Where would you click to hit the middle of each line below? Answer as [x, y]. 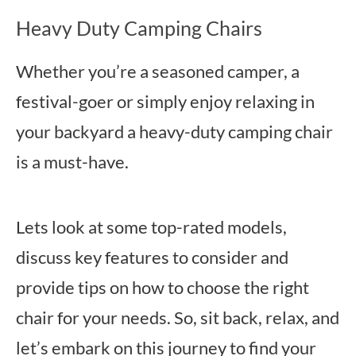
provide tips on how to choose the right [163, 287]
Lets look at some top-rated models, [151, 227]
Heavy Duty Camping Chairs [139, 28]
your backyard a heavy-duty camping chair [174, 132]
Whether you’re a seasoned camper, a [158, 71]
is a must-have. [72, 162]
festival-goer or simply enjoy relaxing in [165, 101]
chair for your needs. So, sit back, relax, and [178, 317]
